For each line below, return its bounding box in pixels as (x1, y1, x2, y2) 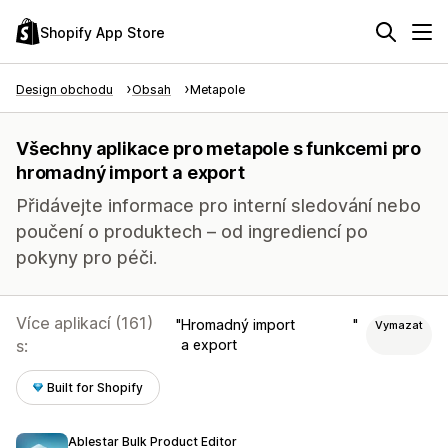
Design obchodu (16, 82, 113, 97)
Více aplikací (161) (16, 313, 153, 333)
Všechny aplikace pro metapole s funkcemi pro (16, 138, 422, 159)
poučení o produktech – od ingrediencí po (16, 221, 368, 242)
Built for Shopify (47, 380, 144, 395)
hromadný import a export (16, 162, 245, 183)
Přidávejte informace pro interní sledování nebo (16, 195, 421, 216)
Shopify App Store (40, 23, 165, 41)
